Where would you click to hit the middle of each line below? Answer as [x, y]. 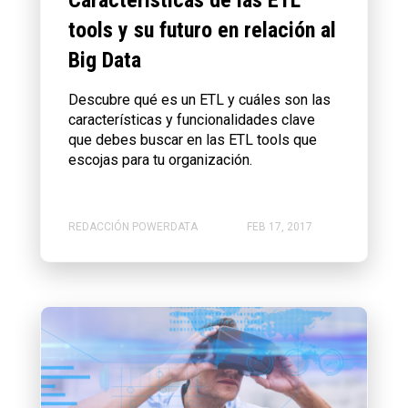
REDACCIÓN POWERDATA [133, 227]
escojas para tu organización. [160, 159]
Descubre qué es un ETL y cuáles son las [199, 99]
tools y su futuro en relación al [202, 30]
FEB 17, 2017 [280, 227]
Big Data [105, 60]
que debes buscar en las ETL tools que [193, 139]
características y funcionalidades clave [192, 119]
